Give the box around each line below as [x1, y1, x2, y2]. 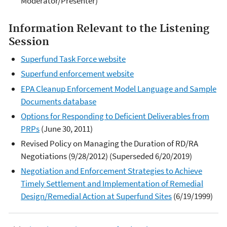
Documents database [21, 95, 96, 107]
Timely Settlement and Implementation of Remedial [21, 178, 203, 190]
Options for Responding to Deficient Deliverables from [21, 110, 209, 122]
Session [9, 35, 49, 49]
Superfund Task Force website [21, 53, 126, 64]
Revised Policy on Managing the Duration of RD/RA [21, 138, 198, 149]
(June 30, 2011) [40, 123, 93, 134]
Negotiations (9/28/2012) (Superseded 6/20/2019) [21, 150, 192, 162]
